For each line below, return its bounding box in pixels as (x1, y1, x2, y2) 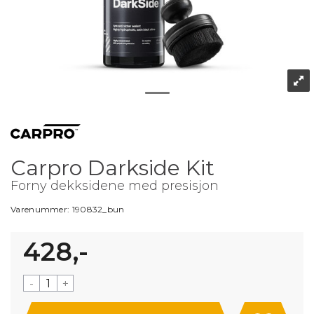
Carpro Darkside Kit (11, 155, 214, 181)
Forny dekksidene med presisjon (11, 178, 219, 193)
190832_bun (71, 204, 125, 214)
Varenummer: (11, 204, 72, 214)
